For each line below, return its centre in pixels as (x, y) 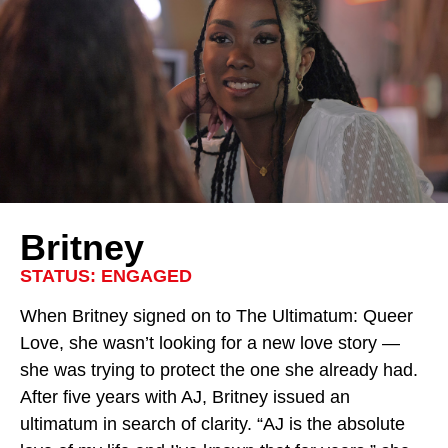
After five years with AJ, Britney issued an (185, 397)
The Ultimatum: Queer (324, 316)
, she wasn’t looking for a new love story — (229, 343)
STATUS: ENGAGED (106, 276)
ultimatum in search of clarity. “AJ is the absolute (212, 424)
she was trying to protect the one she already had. (219, 370)
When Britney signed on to (128, 316)
